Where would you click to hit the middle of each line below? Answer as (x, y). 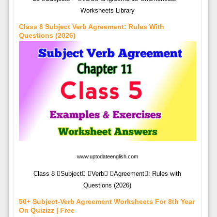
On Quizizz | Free (46, 210)
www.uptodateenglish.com (107, 156)
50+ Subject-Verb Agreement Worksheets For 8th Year (107, 201)
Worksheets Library (107, 10)
